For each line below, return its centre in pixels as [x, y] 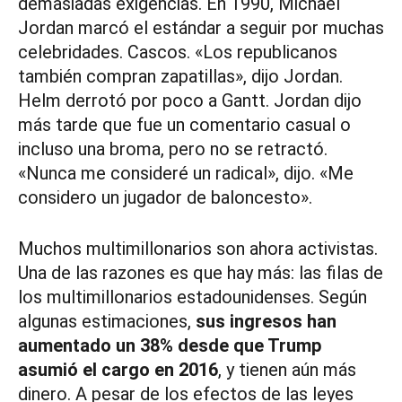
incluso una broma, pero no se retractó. [173, 149]
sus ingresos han [266, 322]
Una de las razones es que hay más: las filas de [201, 273]
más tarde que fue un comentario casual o [184, 125]
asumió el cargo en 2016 [118, 370]
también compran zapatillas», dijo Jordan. [180, 77]
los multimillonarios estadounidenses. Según [192, 297]
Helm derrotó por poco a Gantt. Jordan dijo [190, 101]
